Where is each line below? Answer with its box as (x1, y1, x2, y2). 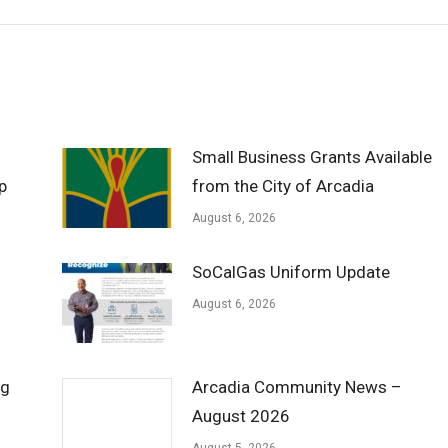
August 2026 (191, 406, 290, 426)
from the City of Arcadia (191, 176, 374, 196)
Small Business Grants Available (191, 147, 432, 167)
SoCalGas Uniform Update (191, 262, 390, 282)
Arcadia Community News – (191, 377, 402, 397)
